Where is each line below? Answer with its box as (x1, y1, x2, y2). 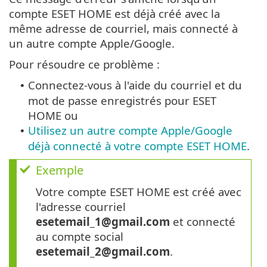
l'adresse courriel (36, 199, 126, 215)
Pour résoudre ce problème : (9, 57, 160, 72)
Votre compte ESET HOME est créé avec (36, 184, 241, 200)
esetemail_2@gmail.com (36, 244, 170, 259)
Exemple (36, 162, 83, 179)
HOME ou (28, 108, 78, 123)
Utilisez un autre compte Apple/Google (28, 123, 232, 138)
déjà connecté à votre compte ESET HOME (28, 138, 247, 154)
